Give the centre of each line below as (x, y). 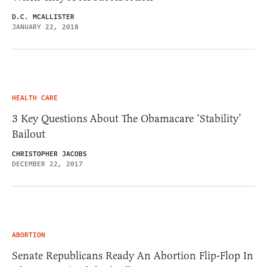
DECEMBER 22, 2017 (47, 164)
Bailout (29, 134)
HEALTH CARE (35, 98)
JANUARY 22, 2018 (45, 27)
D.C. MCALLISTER (43, 17)
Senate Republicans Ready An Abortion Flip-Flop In (133, 255)
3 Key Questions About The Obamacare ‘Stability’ (127, 118)
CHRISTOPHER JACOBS (49, 154)
